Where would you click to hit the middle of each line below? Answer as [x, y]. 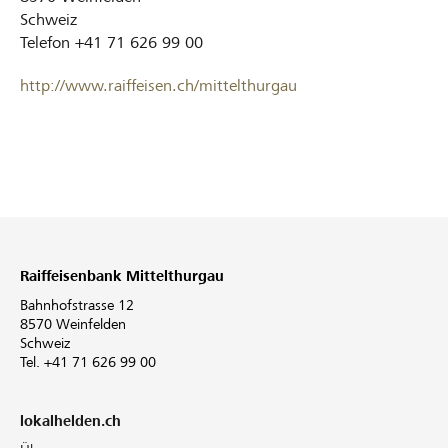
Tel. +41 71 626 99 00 [88, 362]
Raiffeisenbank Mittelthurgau [122, 276]
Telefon [45, 43]
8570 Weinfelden [73, 324]
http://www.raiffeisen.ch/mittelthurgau [158, 86]
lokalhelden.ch [70, 421]
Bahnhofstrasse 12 [77, 305]
